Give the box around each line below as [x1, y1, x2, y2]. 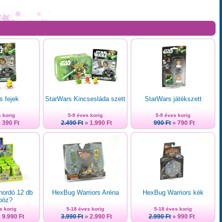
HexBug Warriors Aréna [52, 189, 119, 196]
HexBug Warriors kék [142, 189, 204, 196]
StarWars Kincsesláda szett [45, 95, 125, 103]
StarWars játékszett [144, 95, 202, 103]
